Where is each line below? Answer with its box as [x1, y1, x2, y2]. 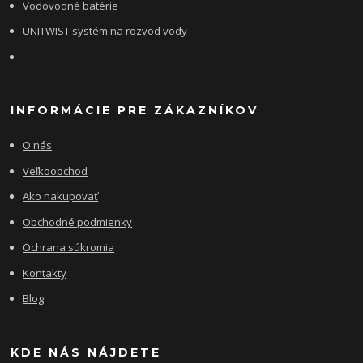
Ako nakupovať [23, 189, 99, 204]
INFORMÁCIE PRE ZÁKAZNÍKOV [11, 103, 259, 118]
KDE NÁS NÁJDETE [11, 344, 162, 360]
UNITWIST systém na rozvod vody [23, 23, 188, 39]
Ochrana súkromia [23, 240, 115, 255]
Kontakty [23, 265, 67, 280]
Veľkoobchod [23, 163, 88, 178]
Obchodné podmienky [23, 214, 133, 229]
